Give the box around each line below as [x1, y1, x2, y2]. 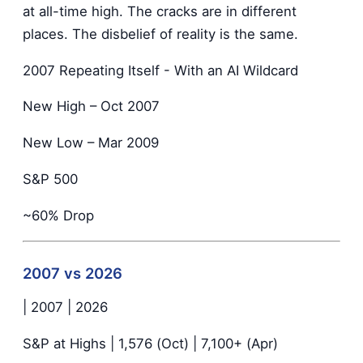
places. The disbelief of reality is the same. [23, 25, 298, 42]
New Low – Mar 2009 [23, 135, 159, 152]
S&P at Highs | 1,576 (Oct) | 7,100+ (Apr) [23, 335, 278, 352]
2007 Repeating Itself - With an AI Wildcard [23, 62, 298, 79]
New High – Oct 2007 [23, 98, 160, 115]
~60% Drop [23, 207, 94, 224]
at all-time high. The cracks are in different [23, 2, 297, 19]
